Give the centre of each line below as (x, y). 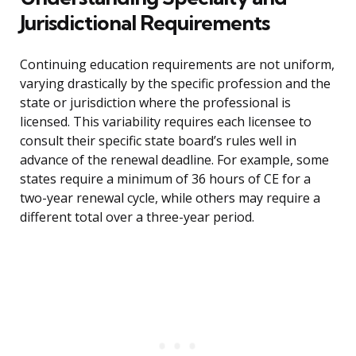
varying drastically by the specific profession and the (175, 84)
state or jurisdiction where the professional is (155, 103)
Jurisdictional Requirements (145, 23)
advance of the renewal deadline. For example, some (174, 160)
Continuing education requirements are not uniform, (177, 65)
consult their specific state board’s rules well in (158, 141)
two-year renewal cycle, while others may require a (170, 198)
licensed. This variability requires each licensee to (166, 122)
